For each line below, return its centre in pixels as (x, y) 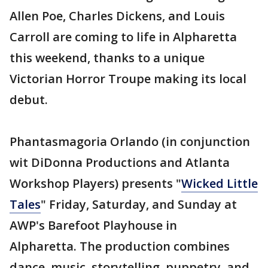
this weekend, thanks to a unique (107, 58)
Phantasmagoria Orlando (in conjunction (130, 141)
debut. (29, 100)
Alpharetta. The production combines (120, 246)
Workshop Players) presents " (95, 183)
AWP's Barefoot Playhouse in (93, 225)
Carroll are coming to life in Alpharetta (123, 37)
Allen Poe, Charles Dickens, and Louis (117, 16)
